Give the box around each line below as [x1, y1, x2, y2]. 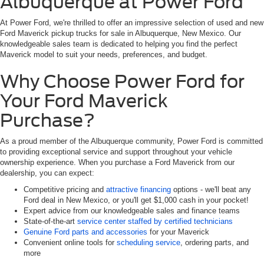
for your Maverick [147, 227, 209, 237]
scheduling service [117, 238, 180, 247]
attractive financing [106, 185, 171, 194]
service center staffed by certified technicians [77, 217, 233, 226]
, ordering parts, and [180, 238, 249, 247]
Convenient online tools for [24, 238, 117, 247]
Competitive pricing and [24, 185, 106, 194]
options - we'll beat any [171, 185, 251, 194]
